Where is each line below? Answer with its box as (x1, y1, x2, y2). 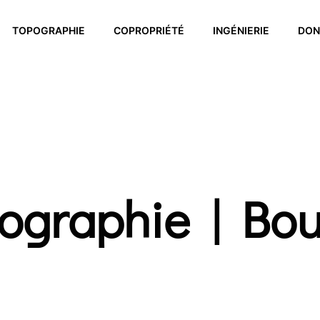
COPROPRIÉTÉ (114, 24, 184, 36)
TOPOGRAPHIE (12, 24, 85, 36)
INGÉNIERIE (213, 24, 269, 36)
